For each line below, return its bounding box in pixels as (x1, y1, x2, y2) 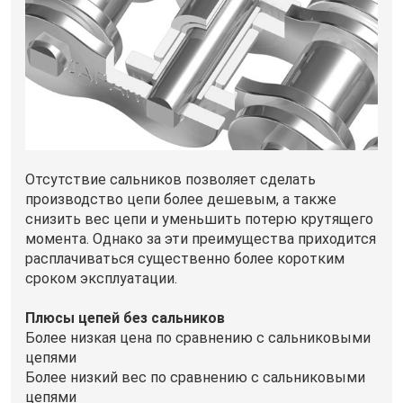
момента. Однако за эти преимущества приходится (25, 230, 376, 248)
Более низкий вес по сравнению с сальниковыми (25, 369, 365, 387)
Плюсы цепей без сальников (25, 309, 225, 327)
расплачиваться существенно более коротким (25, 250, 345, 268)
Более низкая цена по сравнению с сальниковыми (25, 329, 371, 347)
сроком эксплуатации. (25, 270, 177, 288)
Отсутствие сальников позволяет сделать (25, 171, 316, 189)
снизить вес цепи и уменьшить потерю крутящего (25, 210, 373, 228)
